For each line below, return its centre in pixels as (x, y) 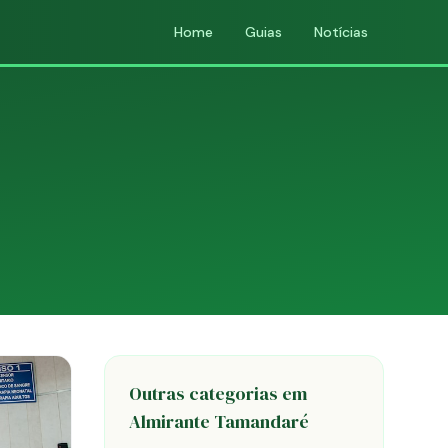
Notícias (341, 32)
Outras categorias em (218, 393)
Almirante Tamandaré (219, 421)
